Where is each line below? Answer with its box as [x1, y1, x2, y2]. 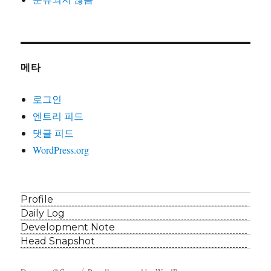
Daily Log [21, 207, 65, 220]
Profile [21, 194, 54, 206]
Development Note [21, 221, 116, 233]
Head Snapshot [21, 235, 96, 247]
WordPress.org [33, 143, 90, 157]
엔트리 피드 [33, 109, 84, 123]
